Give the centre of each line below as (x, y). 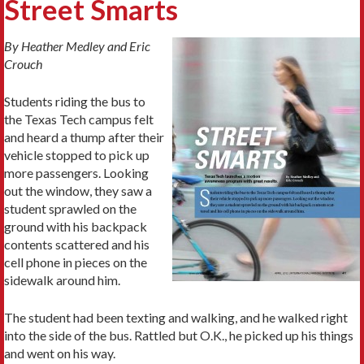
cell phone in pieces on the (76, 262)
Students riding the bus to (75, 101)
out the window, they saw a (78, 190)
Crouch (23, 63)
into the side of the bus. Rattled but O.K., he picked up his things (179, 335)
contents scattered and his (77, 244)
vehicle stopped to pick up (77, 154)
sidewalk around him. (62, 279)
